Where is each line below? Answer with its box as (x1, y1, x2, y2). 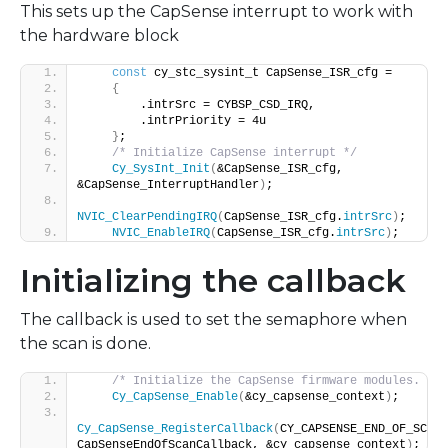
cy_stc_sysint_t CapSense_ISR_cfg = (147, 66, 392, 81)
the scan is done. (20, 334, 151, 354)
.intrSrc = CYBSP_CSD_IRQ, (84, 98, 315, 113)
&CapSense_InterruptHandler (77, 178, 259, 193)
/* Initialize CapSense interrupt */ (112, 146, 357, 161)
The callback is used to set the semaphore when (20, 310, 407, 330)
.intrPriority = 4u (84, 114, 266, 129)
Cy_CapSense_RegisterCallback (77, 422, 273, 437)
